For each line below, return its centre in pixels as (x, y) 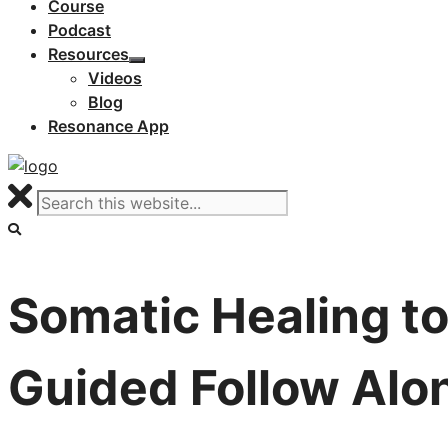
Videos (115, 78)
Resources (88, 54)
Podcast (79, 30)
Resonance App (108, 126)
